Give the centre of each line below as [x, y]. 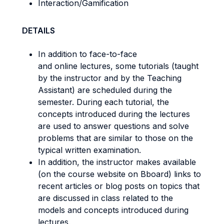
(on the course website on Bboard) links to [119, 174]
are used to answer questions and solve [113, 126]
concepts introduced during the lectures [114, 114]
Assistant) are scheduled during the [105, 90]
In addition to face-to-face [87, 54]
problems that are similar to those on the [115, 138]
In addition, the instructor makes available [117, 162]
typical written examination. [89, 150]
